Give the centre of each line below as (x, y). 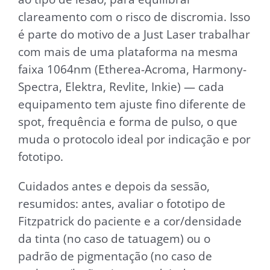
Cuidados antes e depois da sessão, (114, 186)
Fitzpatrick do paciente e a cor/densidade (130, 221)
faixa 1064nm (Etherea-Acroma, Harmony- (132, 69)
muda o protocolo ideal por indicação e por (134, 139)
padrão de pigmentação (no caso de (115, 256)
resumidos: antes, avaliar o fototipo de (122, 204)
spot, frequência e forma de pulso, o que (128, 122)
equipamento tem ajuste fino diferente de (132, 104)
